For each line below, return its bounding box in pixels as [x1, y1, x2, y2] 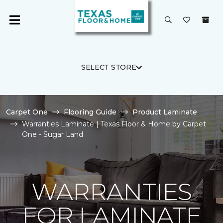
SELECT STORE [81, 63, 136, 72]
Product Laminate [132, 108, 197, 116]
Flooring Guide [64, 108, 116, 116]
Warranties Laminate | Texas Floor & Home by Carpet [22, 119, 206, 128]
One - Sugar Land [22, 130, 83, 139]
